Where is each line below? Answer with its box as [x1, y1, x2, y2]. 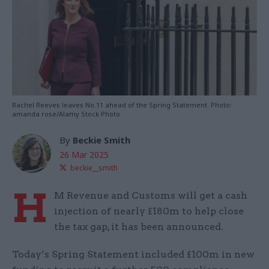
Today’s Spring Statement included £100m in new [12, 249, 255, 261]
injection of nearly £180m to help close [54, 205, 244, 217]
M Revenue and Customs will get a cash [54, 190, 247, 202]
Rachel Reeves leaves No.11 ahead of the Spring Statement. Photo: [12, 100, 232, 110]
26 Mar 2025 [59, 149, 109, 161]
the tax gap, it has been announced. [54, 221, 223, 233]
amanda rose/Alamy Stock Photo [12, 109, 120, 119]
